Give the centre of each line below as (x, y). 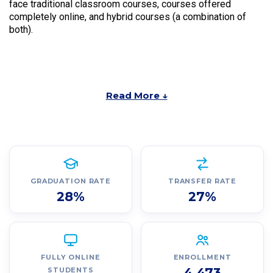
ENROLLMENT (202, 257)
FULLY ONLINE (71, 257)
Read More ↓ (136, 96)
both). (21, 30)
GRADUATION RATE (71, 181)
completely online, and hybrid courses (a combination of (128, 17)
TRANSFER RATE (202, 181)
